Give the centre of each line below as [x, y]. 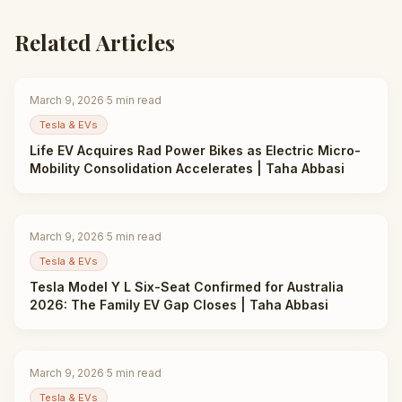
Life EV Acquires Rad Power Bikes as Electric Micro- [195, 150]
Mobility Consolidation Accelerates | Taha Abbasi [187, 168]
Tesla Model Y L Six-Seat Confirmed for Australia [187, 287]
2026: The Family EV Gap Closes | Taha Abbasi [179, 305]
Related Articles [95, 42]
